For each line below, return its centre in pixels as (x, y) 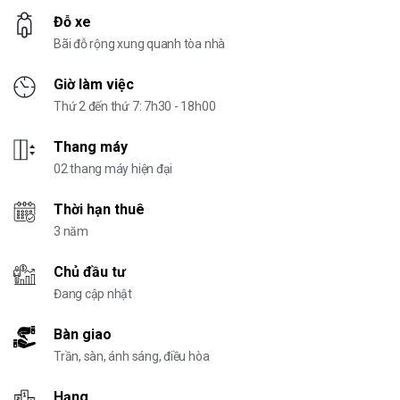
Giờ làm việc (94, 84)
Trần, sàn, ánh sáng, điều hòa (132, 356)
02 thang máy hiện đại (113, 168)
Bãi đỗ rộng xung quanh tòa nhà (140, 43)
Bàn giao (83, 334)
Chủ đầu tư (90, 271)
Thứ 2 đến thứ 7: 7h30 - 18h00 (135, 106)
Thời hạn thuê (99, 209)
